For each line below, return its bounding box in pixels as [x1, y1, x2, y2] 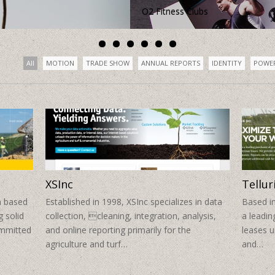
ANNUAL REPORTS [141, 58, 200, 68]
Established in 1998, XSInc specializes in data [45, 196, 222, 208]
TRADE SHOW [86, 58, 130, 68]
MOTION [46, 58, 74, 68]
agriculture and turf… [45, 238, 128, 250]
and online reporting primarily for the [45, 224, 191, 236]
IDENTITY [212, 58, 242, 68]
